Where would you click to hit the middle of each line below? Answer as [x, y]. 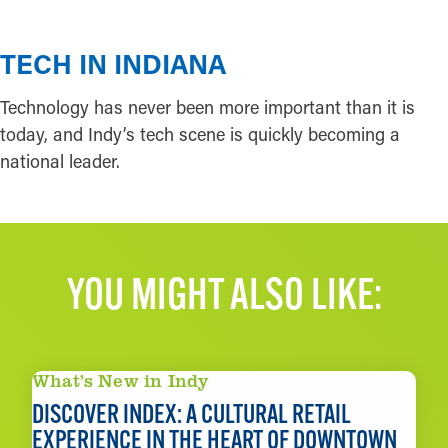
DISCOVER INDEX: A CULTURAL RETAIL [191, 414]
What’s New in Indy [120, 380]
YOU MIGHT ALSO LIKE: [224, 293]
